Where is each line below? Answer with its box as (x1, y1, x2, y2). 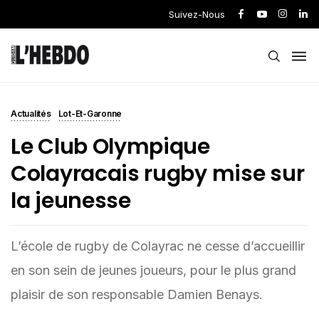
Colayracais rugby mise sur (11, 159, 305, 189)
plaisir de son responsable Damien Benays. (11, 287, 263, 302)
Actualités (11, 108, 51, 119)
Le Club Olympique (11, 132, 210, 162)
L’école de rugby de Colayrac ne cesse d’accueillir (11, 239, 305, 253)
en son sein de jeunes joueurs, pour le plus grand (11, 263, 296, 278)
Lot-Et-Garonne (58, 108, 122, 119)
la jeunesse (11, 186, 131, 216)
